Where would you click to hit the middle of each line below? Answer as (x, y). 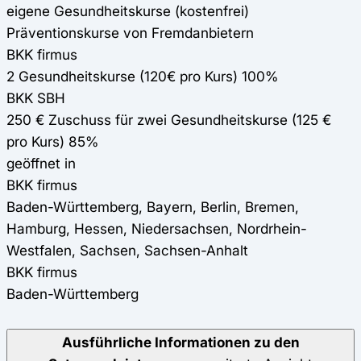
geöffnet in (41, 164)
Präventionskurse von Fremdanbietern (130, 33)
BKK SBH (36, 98)
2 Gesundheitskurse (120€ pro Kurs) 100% (142, 77)
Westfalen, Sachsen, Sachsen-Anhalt (127, 251)
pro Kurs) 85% (52, 142)
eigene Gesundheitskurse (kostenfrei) (128, 11)
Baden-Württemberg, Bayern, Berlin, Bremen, (153, 207)
